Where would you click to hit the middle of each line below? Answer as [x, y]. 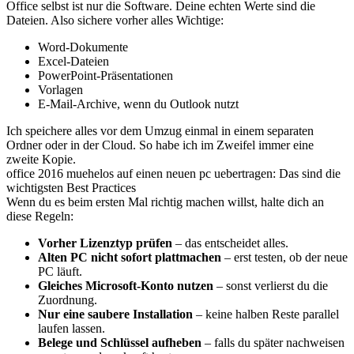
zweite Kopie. [41, 159]
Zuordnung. [68, 300]
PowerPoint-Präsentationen [105, 75]
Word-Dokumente [83, 47]
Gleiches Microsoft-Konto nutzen [126, 286]
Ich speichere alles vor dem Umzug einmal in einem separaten [160, 131]
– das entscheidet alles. [230, 243]
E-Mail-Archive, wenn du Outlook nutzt [138, 104]
